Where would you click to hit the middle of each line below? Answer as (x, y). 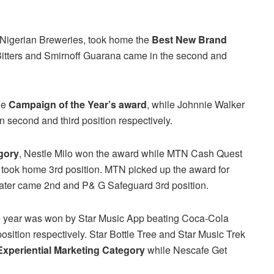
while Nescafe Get (186, 250)
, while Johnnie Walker (196, 104)
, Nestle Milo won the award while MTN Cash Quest (131, 153)
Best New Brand (189, 39)
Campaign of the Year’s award (78, 104)
